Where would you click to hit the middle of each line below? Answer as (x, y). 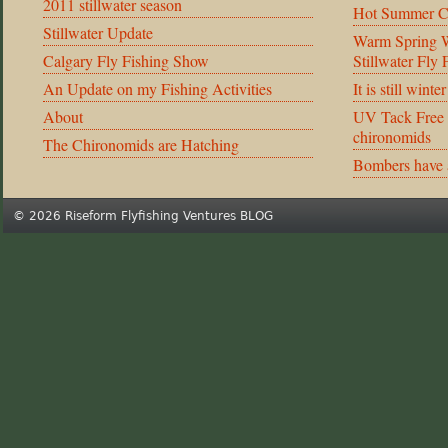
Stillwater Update (98, 32)
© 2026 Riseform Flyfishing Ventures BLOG (143, 216)
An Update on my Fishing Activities (157, 88)
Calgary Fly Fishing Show (126, 60)
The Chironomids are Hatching (141, 144)
